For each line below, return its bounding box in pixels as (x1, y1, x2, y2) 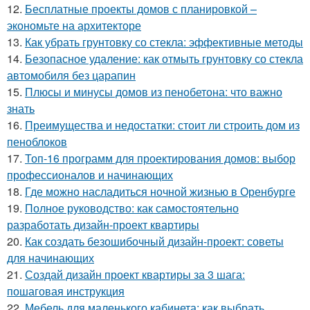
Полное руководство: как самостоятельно (25, 200, 239, 217)
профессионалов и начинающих (7, 167, 173, 183)
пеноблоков (7, 134, 67, 150)
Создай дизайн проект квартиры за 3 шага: (25, 266, 245, 283)
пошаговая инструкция (7, 283, 125, 300)
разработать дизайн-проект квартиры (7, 217, 199, 233)
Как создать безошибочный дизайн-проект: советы (25, 233, 284, 250)
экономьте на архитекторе (7, 17, 141, 34)
